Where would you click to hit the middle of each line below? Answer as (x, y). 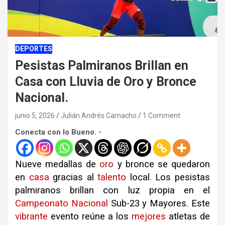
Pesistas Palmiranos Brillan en (102, 65)
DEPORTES (34, 48)
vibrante (31, 216)
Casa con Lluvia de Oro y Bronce (106, 81)
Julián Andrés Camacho (99, 115)
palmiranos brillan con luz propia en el (113, 190)
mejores (149, 216)
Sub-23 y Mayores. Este (159, 203)
